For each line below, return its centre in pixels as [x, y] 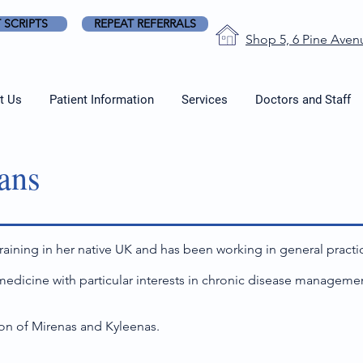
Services [205, 100]
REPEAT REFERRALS [145, 23]
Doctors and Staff [303, 100]
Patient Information [102, 100]
